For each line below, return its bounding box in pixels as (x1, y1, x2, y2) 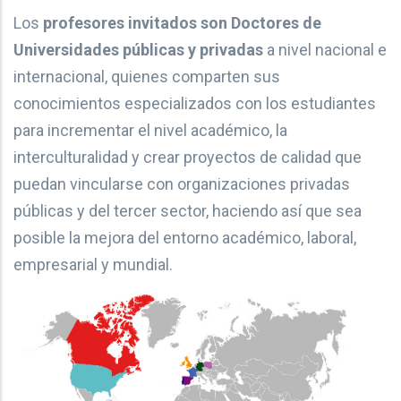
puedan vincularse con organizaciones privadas (13, 175, 350, 193)
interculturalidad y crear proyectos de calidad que (13, 148, 362, 166)
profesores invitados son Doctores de (43, 13, 321, 32)
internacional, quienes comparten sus (13, 67, 280, 86)
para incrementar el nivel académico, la (13, 121, 287, 140)
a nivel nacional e (263, 40, 387, 59)
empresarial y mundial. (13, 255, 173, 274)
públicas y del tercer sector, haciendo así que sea (13, 201, 362, 220)
